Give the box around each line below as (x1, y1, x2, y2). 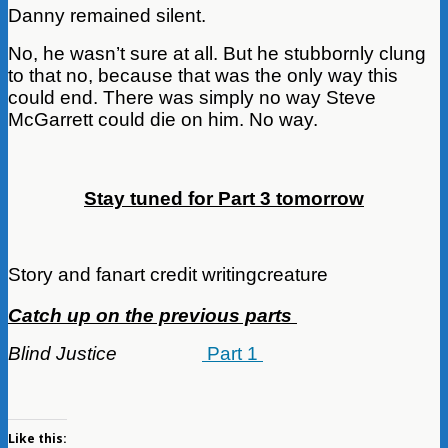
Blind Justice (8, 342, 117, 364)
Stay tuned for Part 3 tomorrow (84, 187, 364, 209)
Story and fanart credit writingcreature (8, 263, 328, 285)
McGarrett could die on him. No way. (8, 108, 318, 130)
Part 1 (202, 342, 263, 364)
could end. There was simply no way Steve (8, 86, 376, 108)
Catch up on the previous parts (8, 304, 297, 326)
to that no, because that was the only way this (8, 64, 398, 86)
